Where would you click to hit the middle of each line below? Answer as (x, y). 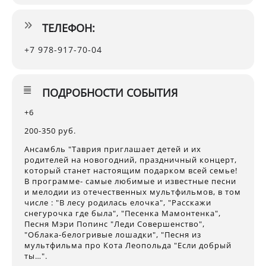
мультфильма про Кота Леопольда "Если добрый (128, 246)
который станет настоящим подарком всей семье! (131, 171)
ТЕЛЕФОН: (69, 28)
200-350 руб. (50, 131)
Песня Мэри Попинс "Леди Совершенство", (115, 224)
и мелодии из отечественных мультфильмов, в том (133, 192)
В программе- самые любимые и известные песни (130, 181)
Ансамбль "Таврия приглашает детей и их (113, 149)
